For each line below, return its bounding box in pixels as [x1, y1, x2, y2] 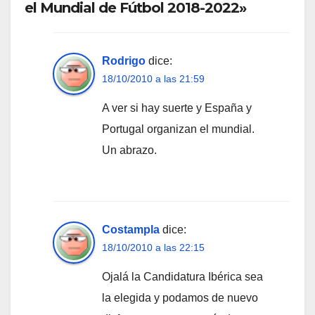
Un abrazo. [102, 144, 157, 157]
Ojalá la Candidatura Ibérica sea [102, 271, 263, 283]
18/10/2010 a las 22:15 [102, 242, 205, 254]
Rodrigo [102, 55, 146, 67]
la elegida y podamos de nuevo [102, 292, 258, 304]
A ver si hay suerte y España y [102, 102, 252, 115]
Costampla [102, 224, 160, 236]
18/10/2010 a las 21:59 [102, 73, 205, 85]
